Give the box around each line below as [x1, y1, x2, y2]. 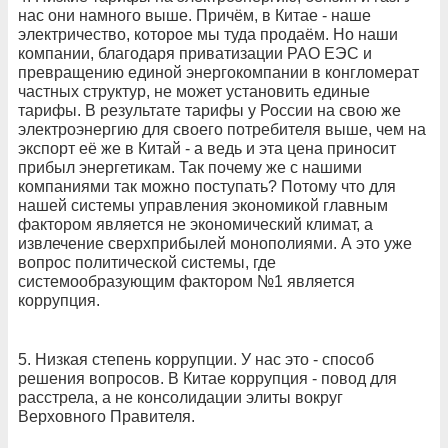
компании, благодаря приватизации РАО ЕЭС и [18, 44, 372, 62]
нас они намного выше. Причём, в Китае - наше [18, 6, 371, 24]
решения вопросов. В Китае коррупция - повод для [18, 369, 397, 387]
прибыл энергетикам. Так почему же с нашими [18, 158, 362, 176]
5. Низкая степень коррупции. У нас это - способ [18, 350, 374, 368]
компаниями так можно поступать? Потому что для [18, 177, 396, 195]
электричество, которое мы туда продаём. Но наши [18, 25, 398, 43]
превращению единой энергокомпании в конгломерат [18, 63, 419, 81]
